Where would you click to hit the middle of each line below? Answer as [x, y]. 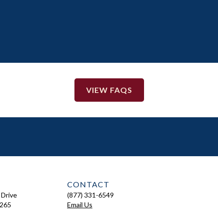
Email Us [80, 205]
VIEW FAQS [109, 90]
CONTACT [88, 184]
